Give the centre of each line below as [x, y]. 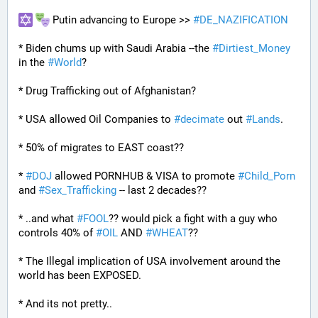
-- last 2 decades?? [161, 190]
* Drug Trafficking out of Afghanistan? [107, 91]
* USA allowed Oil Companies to [96, 119]
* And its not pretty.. [65, 304]
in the [33, 62]
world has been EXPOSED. [80, 275]
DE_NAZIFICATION [244, 20]
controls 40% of [57, 233]
